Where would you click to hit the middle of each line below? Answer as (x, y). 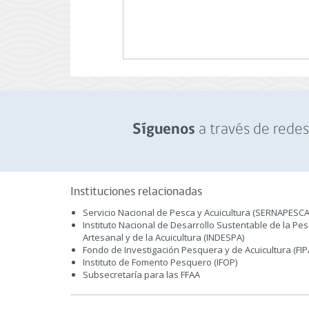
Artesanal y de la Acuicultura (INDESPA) (163, 237)
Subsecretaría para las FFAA (141, 275)
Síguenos (163, 130)
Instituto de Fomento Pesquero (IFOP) (160, 262)
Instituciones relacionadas (136, 192)
